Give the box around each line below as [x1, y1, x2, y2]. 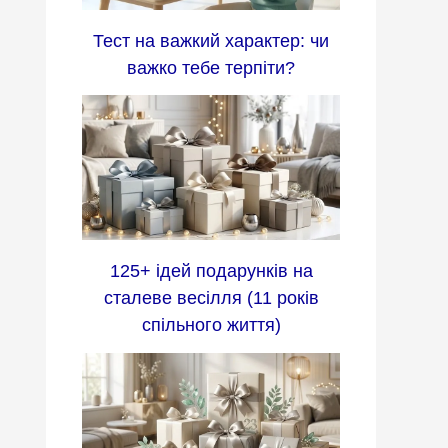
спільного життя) [141, 315, 281, 336]
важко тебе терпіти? [127, 57, 295, 78]
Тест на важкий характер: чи [93, 30, 329, 51]
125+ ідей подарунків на [109, 261, 313, 282]
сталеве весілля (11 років [103, 288, 319, 309]
